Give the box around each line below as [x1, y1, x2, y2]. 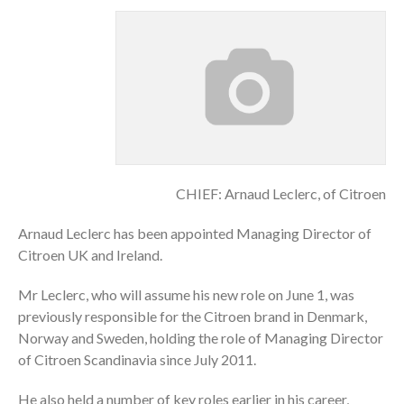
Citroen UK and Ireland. [18, 245, 162, 263]
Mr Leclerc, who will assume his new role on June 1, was [18, 285, 354, 303]
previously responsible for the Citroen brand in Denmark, [18, 307, 367, 325]
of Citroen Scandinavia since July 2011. [18, 350, 256, 368]
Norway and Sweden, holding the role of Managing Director [18, 328, 383, 346]
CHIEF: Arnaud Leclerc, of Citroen [176, 184, 386, 202]
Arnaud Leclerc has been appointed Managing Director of [18, 224, 372, 242]
